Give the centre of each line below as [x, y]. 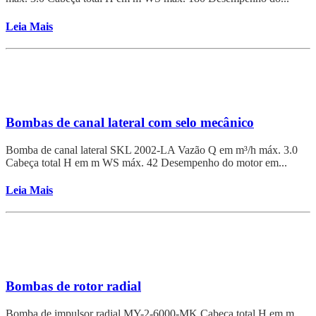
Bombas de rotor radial [73, 286]
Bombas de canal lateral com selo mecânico [130, 122]
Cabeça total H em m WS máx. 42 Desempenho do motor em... [146, 162]
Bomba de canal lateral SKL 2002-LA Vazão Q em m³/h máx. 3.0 [152, 150]
